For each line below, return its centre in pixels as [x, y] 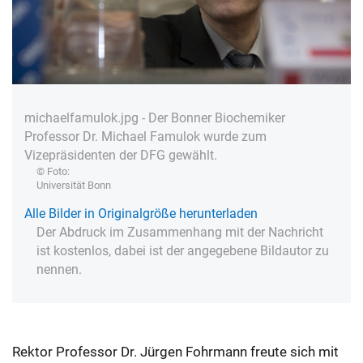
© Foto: [53, 171]
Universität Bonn [74, 185]
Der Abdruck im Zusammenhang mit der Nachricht [180, 232]
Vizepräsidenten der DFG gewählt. [121, 155]
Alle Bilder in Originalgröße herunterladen [141, 213]
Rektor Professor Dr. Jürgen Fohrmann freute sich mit [175, 351]
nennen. [59, 269]
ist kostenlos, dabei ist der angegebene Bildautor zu [183, 250]
